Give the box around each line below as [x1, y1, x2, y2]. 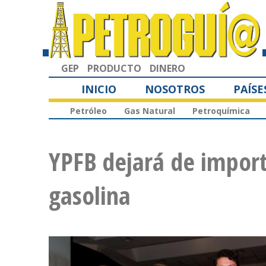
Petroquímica [192, 105, 250, 117]
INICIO [81, 81, 116, 96]
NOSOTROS [145, 81, 205, 96]
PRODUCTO [87, 61, 141, 75]
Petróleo [70, 105, 107, 117]
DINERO [150, 61, 185, 75]
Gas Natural [124, 105, 175, 117]
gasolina [49, 178, 131, 213]
